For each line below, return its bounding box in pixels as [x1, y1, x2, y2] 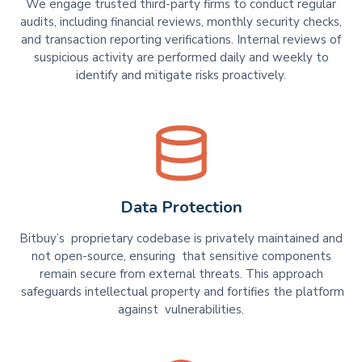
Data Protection [120, 196, 242, 219]
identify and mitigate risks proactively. [76, 67, 286, 84]
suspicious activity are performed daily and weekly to [33, 49, 329, 66]
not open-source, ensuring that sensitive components [31, 247, 331, 264]
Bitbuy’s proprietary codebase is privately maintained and [19, 229, 343, 246]
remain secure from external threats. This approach [39, 265, 323, 282]
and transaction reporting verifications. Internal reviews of [21, 32, 341, 48]
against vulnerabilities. [118, 301, 244, 318]
